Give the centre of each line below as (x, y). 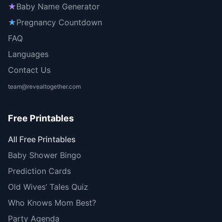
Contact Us (29, 70)
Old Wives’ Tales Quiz (48, 187)
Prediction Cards (39, 171)
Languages (28, 54)
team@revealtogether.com (44, 87)
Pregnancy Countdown (59, 23)
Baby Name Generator (58, 7)
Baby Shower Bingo (45, 155)
